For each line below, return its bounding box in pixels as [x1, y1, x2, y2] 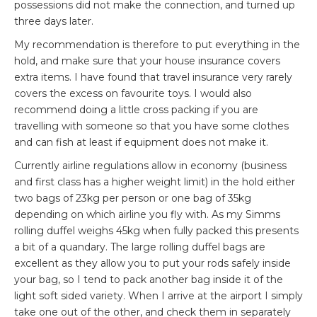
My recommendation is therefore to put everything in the [14, 38, 300, 51]
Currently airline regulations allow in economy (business [14, 158, 287, 172]
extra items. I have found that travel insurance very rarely [14, 70, 292, 83]
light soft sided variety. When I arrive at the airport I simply [14, 289, 303, 302]
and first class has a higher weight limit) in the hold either [14, 175, 295, 188]
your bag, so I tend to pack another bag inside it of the [14, 272, 283, 286]
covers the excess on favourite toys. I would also [14, 86, 252, 100]
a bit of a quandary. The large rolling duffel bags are [14, 240, 265, 253]
